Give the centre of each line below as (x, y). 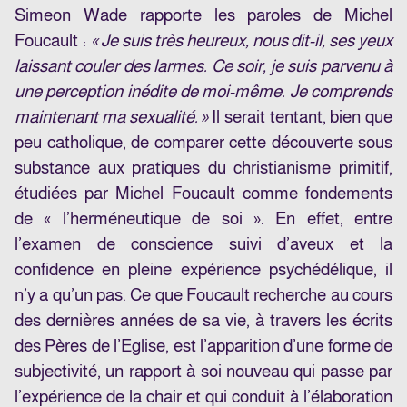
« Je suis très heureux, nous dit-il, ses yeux (242, 41)
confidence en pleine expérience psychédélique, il (203, 270)
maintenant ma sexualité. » (113, 117)
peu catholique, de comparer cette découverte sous (203, 143)
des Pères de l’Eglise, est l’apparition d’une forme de (203, 346)
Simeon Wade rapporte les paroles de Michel (203, 15)
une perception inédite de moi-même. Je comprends (203, 92)
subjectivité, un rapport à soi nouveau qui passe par (203, 372)
